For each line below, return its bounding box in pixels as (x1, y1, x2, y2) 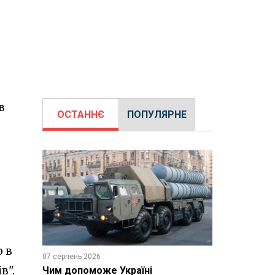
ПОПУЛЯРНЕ (126, 109, 187, 120)
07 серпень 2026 (42, 252, 101, 261)
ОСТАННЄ (56, 109, 104, 120)
